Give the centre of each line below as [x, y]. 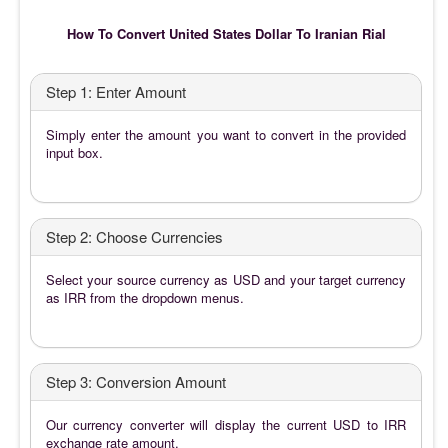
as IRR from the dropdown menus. [145, 297]
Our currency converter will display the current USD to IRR [226, 424]
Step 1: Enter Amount [116, 91]
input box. [74, 152]
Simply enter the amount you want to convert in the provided [226, 134]
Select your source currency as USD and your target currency [226, 279]
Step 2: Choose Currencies [134, 236]
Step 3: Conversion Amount [136, 381]
